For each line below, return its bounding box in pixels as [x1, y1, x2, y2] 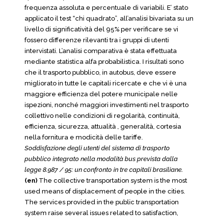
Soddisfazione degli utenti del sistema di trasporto [25, 144, 170, 152]
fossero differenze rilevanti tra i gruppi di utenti [25, 36, 169, 44]
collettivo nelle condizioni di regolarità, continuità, [25, 112, 180, 119]
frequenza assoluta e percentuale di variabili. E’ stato [25, 4, 188, 11]
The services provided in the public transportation [25, 198, 179, 206]
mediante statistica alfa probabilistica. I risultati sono [25, 58, 184, 65]
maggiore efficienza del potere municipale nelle [25, 90, 178, 98]
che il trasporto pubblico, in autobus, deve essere [25, 69, 176, 76]
